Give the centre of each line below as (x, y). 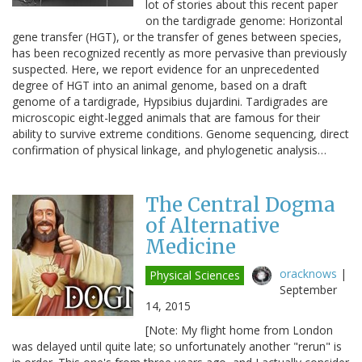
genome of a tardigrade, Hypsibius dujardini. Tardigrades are (170, 101)
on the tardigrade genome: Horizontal (244, 20)
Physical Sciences (195, 275)
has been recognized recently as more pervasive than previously (179, 53)
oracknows (308, 273)
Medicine (191, 246)
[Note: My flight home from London (239, 330)
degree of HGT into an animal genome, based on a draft (160, 85)
